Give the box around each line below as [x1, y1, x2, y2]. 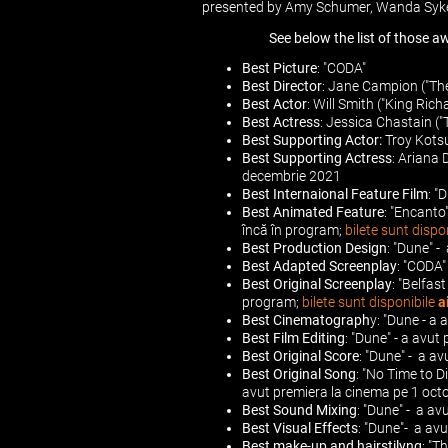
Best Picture [242, 60, 317, 76]
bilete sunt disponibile [302, 294, 438, 310]
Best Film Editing [242, 330, 345, 346]
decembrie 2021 [242, 168, 341, 184]
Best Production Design [242, 240, 387, 256]
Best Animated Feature [242, 204, 384, 220]
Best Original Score [242, 348, 359, 364]
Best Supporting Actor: [242, 132, 382, 148]
